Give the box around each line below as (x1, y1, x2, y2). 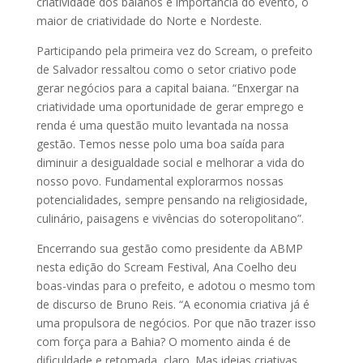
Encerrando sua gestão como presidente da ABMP (36, 241, 303, 257)
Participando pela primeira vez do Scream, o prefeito (36, 43, 313, 59)
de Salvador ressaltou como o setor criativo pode (36, 62, 297, 78)
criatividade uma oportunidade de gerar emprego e (36, 99, 304, 115)
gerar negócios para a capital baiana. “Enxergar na (36, 80, 299, 96)
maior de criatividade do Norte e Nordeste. (36, 13, 262, 29)
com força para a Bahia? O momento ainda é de (36, 334, 291, 350)
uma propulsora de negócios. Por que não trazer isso (36, 315, 316, 331)
